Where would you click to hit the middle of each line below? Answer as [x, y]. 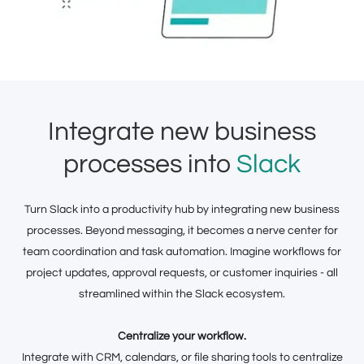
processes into [150, 164]
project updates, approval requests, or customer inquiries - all [182, 273]
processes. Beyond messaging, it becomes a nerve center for [182, 230]
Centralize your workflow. [182, 336]
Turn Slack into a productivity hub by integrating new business [182, 209]
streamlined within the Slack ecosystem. [182, 294]
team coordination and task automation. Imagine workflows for [182, 251]
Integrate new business [182, 132]
